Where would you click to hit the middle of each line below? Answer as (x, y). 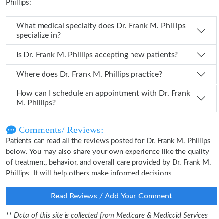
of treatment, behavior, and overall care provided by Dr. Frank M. (109, 163)
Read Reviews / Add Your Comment (111, 196)
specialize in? (38, 35)
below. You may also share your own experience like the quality (108, 152)
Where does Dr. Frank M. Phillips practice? (111, 74)
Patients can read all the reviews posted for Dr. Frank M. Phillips (108, 141)
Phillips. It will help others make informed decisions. (90, 173)
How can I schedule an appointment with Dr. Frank (88, 93)
